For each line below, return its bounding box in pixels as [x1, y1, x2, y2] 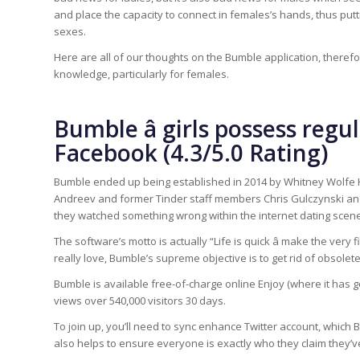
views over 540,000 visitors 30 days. [54, 293, 226, 309]
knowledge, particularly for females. [54, 67, 229, 82]
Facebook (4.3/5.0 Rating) [54, 137, 328, 169]
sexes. [54, 24, 86, 39]
